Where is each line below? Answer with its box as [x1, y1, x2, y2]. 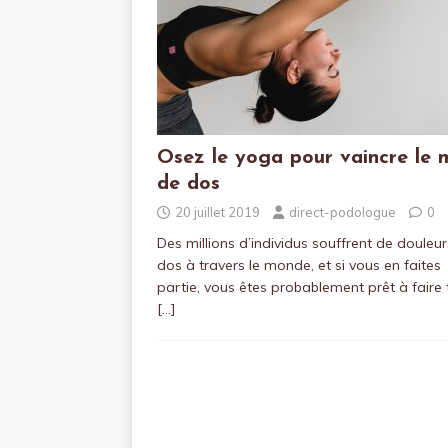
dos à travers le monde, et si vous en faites [157, 256, 441, 274]
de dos [157, 174, 220, 194]
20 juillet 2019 [175, 204, 260, 220]
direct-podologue [289, 204, 396, 220]
